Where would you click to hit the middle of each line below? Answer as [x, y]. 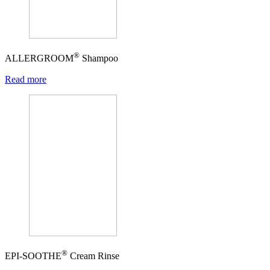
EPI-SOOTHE [33, 256]
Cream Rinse [93, 256]
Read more [26, 79]
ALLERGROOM [39, 58]
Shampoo [99, 58]
